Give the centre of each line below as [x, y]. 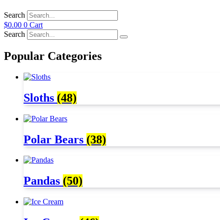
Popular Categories [53, 56]
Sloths [40, 97]
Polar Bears [55, 139]
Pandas [43, 181]
